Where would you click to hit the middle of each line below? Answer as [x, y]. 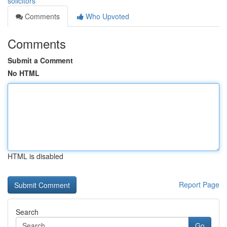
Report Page [199, 184]
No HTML [24, 73]
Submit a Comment [40, 60]
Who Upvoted [106, 16]
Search [27, 212]
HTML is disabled [35, 156]
